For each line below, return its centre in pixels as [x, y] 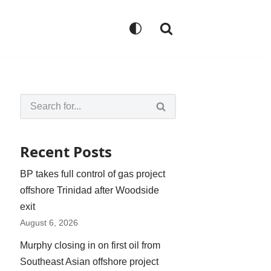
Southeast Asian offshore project [89, 261]
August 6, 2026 [49, 222]
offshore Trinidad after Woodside [90, 190]
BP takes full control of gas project [93, 174]
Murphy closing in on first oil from [90, 245]
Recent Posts [66, 151]
